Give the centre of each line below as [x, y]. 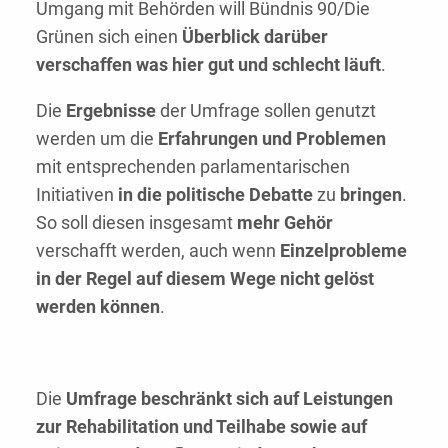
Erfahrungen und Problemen [272, 138]
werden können [98, 306]
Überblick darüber [255, 36]
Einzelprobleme [343, 250]
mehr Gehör [285, 222]
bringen [371, 194]
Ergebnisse [111, 110]
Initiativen [75, 194]
